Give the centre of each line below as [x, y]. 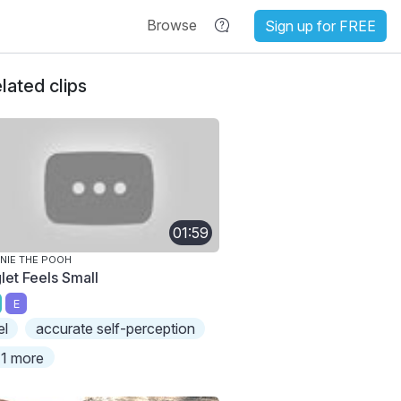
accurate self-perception [115, 329]
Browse [172, 25]
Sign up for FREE [320, 26]
